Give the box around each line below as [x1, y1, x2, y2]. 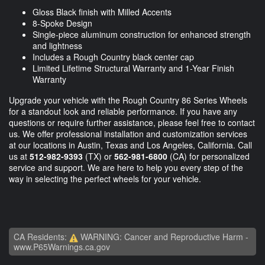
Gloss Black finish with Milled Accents [33, 5, 172, 18]
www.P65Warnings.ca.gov [14, 240, 110, 253]
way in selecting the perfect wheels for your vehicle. [9, 172, 201, 185]
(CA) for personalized [167, 150, 250, 162]
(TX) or [83, 150, 114, 162]
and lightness [33, 39, 82, 51]
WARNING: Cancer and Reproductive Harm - [78, 230, 248, 243]
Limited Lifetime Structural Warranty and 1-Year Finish [33, 62, 234, 74]
